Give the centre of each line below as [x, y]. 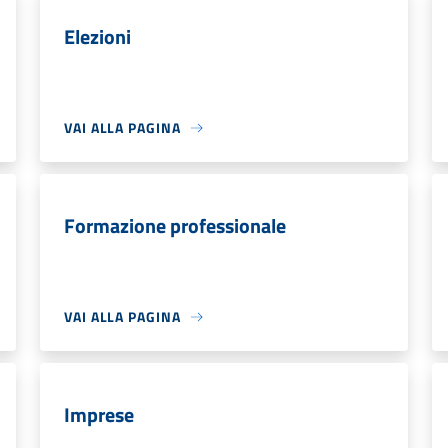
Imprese [99, 414]
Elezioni [97, 36]
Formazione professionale [175, 225]
